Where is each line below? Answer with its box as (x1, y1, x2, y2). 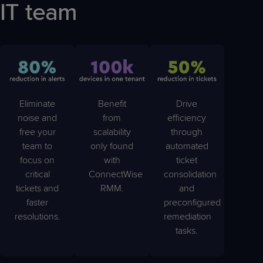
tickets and (16, 182, 59, 194)
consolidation (163, 168, 217, 180)
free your (19, 126, 56, 138)
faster (26, 196, 49, 208)
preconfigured (163, 196, 221, 208)
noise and (18, 112, 58, 124)
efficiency (167, 112, 207, 124)
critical (25, 168, 50, 180)
